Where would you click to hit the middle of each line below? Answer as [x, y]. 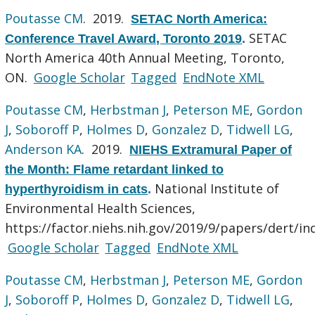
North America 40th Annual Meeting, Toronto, [145, 57]
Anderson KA [44, 149]
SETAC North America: [199, 19]
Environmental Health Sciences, [101, 208]
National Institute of [217, 188]
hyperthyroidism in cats [77, 189]
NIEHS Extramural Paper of [211, 149]
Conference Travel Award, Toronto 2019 [124, 38]
